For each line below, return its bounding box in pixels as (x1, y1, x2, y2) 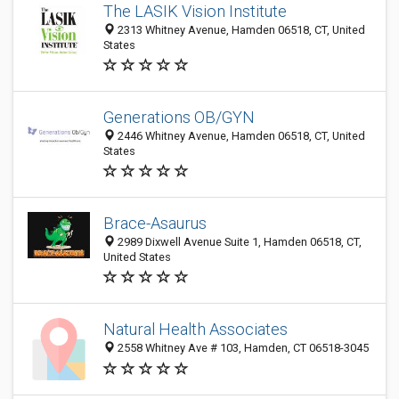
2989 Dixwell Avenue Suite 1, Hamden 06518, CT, (115, 235, 362, 248)
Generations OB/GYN (103, 108, 255, 126)
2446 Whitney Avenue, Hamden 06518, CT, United (115, 129, 365, 142)
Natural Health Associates (103, 320, 288, 339)
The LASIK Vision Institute (103, 2, 287, 20)
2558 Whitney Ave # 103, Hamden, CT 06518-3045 (115, 341, 369, 355)
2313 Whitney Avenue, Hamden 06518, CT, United (115, 23, 365, 37)
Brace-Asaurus (103, 214, 207, 232)
